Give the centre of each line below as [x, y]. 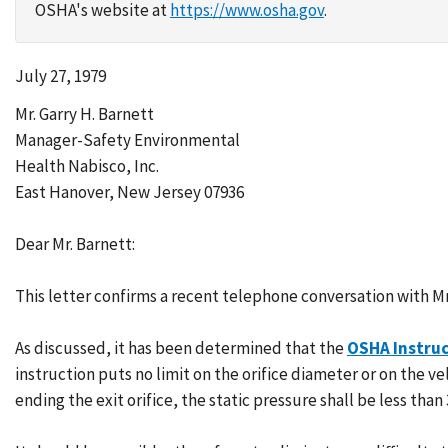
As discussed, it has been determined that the [181, 348]
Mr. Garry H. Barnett [84, 114]
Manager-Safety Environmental [127, 140]
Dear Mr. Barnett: [75, 244]
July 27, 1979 [60, 76]
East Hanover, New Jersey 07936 [129, 192]
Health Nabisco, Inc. [87, 166]
